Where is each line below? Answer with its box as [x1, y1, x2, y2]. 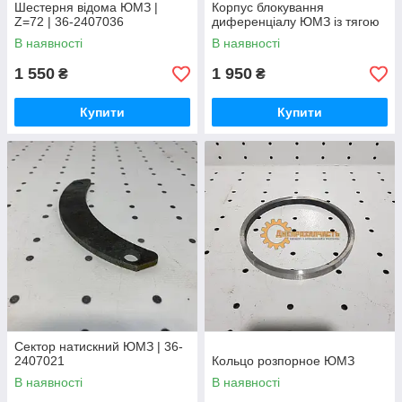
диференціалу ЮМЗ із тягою [212, 14, 380, 30]
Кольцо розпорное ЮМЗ [212, 354, 354, 369]
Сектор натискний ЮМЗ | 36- [14, 339, 183, 354]
